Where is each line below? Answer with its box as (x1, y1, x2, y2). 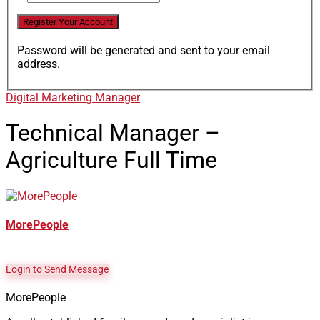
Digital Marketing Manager (6, 90, 140, 104)
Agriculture (6, 146, 124, 174)
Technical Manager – (6, 119, 220, 147)
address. (17, 56, 60, 71)
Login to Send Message (6, 264, 109, 276)
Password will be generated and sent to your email (17, 43, 270, 57)
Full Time (124, 146, 217, 174)
